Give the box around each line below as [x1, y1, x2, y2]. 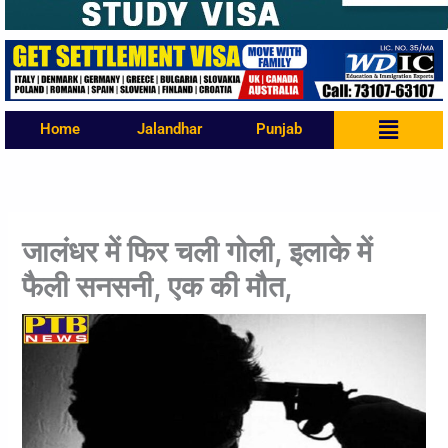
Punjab [255, 120, 302, 139]
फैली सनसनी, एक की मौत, [22, 268, 294, 304]
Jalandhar [136, 120, 202, 139]
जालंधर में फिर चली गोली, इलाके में [22, 233, 373, 269]
